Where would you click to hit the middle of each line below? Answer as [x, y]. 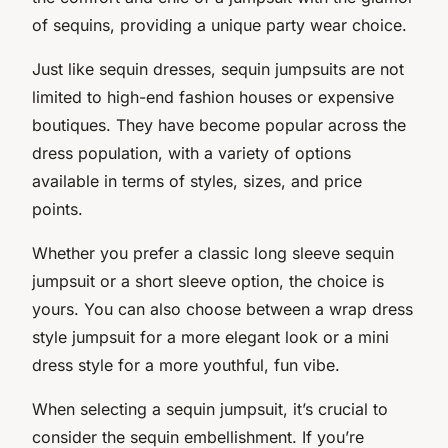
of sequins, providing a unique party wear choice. [219, 24]
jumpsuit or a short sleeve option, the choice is [208, 280]
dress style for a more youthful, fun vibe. [186, 364]
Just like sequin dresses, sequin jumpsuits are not [218, 68]
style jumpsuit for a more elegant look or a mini [210, 336]
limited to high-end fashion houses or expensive [213, 96]
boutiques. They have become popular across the [219, 124]
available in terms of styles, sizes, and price [197, 180]
